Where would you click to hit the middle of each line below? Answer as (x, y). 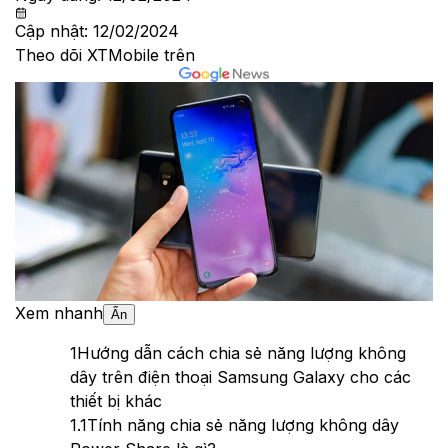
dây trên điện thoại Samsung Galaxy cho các (240, 376)
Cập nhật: (54, 31)
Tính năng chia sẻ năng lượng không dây (243, 424)
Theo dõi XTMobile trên (105, 55)
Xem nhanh (59, 312)
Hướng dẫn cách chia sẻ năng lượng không (241, 352)
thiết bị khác (116, 400)
